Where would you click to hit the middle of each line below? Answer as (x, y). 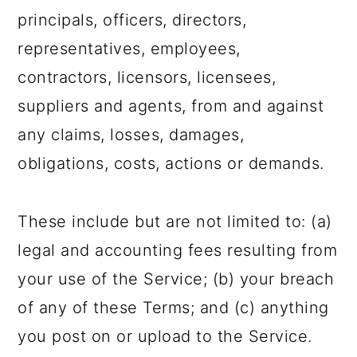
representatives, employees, (129, 49)
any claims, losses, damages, (131, 135)
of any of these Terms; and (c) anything (173, 308)
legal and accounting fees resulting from (178, 250)
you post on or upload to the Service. (165, 336)
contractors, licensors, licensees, (147, 77)
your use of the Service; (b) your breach (176, 279)
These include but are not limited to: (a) (175, 222)
